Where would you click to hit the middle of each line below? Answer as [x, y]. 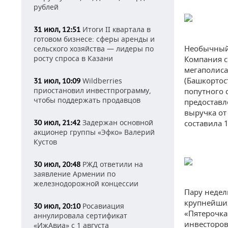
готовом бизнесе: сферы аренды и [94, 39]
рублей [46, 7]
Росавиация [102, 206]
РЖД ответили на [112, 164]
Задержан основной [117, 122]
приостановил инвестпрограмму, [92, 90]
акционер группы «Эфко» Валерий [94, 132]
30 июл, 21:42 [57, 123]
